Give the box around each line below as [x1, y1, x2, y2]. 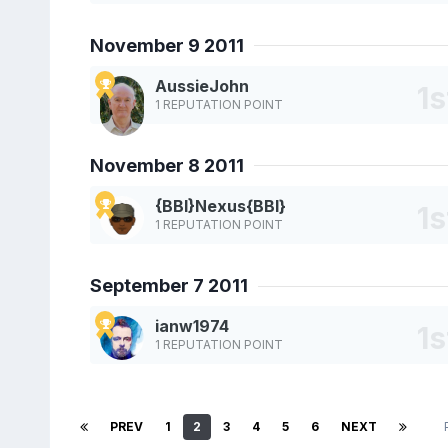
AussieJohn [154, 75, 249, 96]
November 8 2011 [89, 154, 244, 176]
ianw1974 [154, 316, 229, 337]
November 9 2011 [89, 34, 244, 56]
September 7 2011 [89, 275, 248, 297]
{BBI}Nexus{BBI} [154, 196, 286, 217]
